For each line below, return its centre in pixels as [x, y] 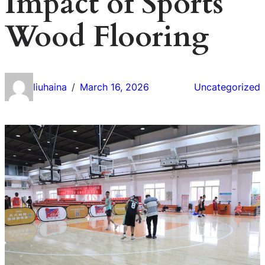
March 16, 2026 [114, 87]
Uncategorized [227, 87]
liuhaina [50, 87]
